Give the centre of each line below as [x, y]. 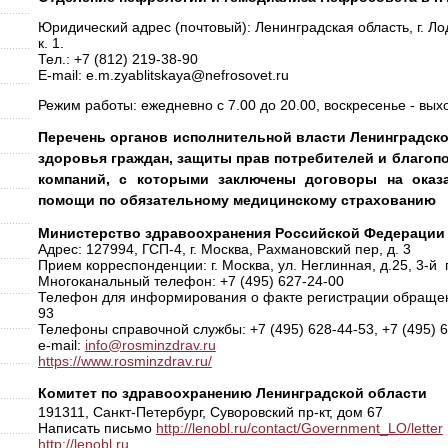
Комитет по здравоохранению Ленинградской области [232, 393]
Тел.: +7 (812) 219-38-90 [117, 59]
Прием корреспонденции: [122, 265]
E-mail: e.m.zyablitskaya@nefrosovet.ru [163, 75]
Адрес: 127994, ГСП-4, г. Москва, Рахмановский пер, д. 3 [224, 249]
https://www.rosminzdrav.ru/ [124, 361]
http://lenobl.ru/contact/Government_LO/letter [299, 428]
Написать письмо [96, 428]
